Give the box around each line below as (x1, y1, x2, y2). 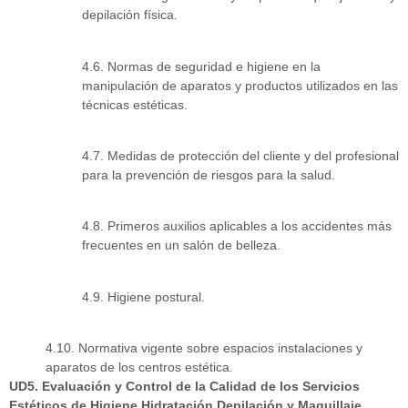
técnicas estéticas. (82, 97, 188, 112)
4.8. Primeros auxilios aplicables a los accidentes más (82, 219, 392, 234)
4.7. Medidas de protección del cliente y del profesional (82, 148, 399, 163)
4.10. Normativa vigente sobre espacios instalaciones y (46, 341, 362, 356)
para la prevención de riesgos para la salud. (82, 167, 335, 182)
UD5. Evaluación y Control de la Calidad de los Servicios (9, 379, 360, 394)
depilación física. (82, 7, 178, 23)
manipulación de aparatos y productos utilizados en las (82, 77, 398, 93)
